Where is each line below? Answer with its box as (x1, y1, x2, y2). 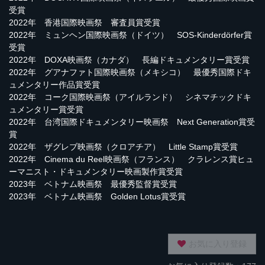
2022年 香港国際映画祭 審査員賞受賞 (9, 18, 160, 28)
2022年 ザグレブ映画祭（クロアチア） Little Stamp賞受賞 (9, 142, 238, 152)
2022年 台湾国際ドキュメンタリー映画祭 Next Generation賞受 (9, 117, 255, 127)
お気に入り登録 (189, 239, 247, 249)
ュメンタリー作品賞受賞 (9, 80, 100, 90)
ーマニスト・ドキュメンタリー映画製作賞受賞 (9, 167, 183, 177)
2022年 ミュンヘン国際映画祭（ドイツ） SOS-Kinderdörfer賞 (9, 30, 252, 40)
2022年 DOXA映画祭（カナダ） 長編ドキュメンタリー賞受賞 (9, 55, 250, 65)
